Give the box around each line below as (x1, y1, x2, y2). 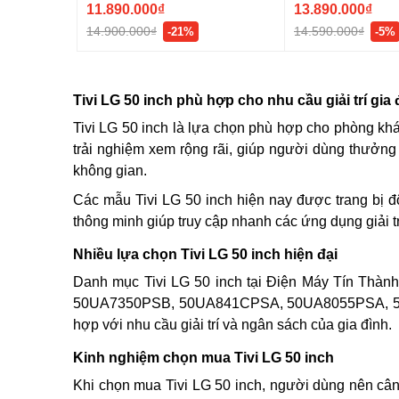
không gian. (73, 160, 147, 178)
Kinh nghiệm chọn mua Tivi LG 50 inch (73, 347, 334, 365)
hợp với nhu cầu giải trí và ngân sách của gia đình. (73, 315, 392, 332)
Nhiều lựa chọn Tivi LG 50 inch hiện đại (73, 245, 338, 262)
